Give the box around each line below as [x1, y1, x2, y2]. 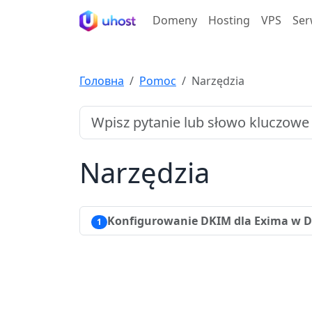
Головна [79, 73, 124, 88]
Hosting [208, 12, 250, 28]
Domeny [152, 12, 197, 28]
